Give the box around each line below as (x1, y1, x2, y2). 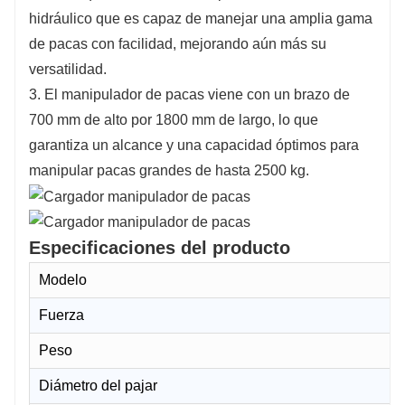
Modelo (39, 272, 87, 288)
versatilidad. (29, 61, 107, 77)
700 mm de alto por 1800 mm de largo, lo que (29, 111, 318, 127)
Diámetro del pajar (39, 378, 157, 394)
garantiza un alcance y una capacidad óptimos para (29, 137, 359, 153)
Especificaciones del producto (29, 238, 290, 259)
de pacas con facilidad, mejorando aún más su (29, 35, 326, 52)
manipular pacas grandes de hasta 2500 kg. (29, 162, 309, 178)
